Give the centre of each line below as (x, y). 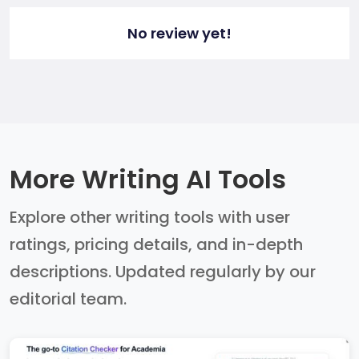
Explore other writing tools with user (150, 218)
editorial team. (68, 299)
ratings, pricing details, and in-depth (156, 245)
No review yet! (179, 34)
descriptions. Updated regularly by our (163, 272)
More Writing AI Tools (148, 179)
